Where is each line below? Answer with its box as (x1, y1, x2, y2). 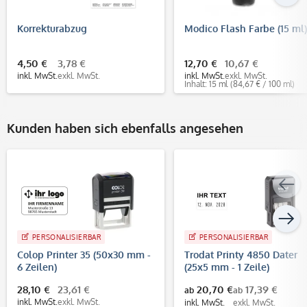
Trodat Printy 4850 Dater (184, 248, 297, 260)
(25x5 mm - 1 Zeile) (184, 260, 269, 273)
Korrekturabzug (17, 22, 87, 34)
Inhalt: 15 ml (184, 78, 228, 89)
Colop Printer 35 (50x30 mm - (17, 248, 151, 260)
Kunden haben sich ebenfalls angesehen (7, 120, 243, 136)
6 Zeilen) (17, 260, 57, 273)
